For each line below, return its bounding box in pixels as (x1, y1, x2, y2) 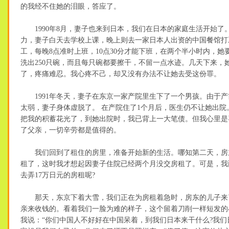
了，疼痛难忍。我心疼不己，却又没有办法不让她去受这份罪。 (20, 70, 221, 78)
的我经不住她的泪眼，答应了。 (20, 3, 121, 10)
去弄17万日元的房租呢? (20, 171, 95, 179)
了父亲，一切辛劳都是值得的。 (20, 126, 121, 134)
